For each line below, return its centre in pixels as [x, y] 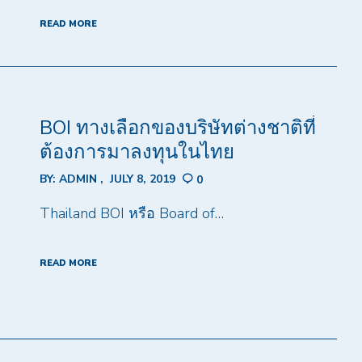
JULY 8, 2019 [142, 179]
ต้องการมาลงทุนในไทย [137, 152]
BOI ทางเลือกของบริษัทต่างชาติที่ [177, 128]
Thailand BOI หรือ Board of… [131, 213]
